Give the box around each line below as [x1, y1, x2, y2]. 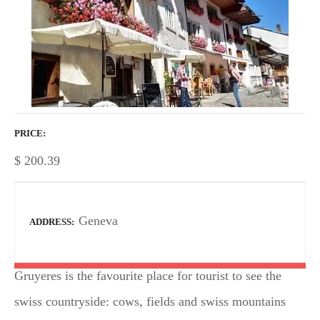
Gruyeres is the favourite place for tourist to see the [14, 268, 281, 283]
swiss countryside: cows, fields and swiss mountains [14, 294, 286, 309]
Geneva [79, 214, 118, 229]
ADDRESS [29, 217, 71, 228]
